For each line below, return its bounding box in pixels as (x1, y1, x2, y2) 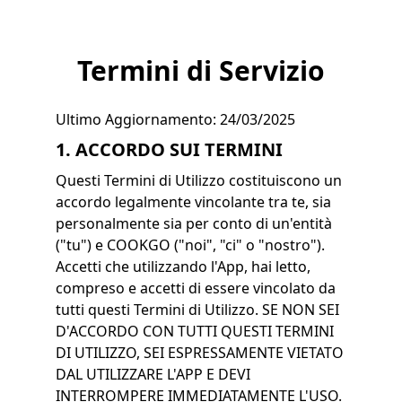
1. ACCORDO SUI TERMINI (55, 137, 283, 162)
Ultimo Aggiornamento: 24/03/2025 (55, 109, 295, 129)
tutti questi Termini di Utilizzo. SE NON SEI (55, 300, 339, 319)
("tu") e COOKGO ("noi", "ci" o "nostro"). (55, 235, 325, 255)
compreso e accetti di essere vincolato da (55, 278, 336, 298)
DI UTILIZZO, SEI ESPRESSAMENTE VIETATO (55, 343, 344, 363)
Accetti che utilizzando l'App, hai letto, (55, 257, 310, 276)
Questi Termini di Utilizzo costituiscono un (55, 170, 342, 190)
